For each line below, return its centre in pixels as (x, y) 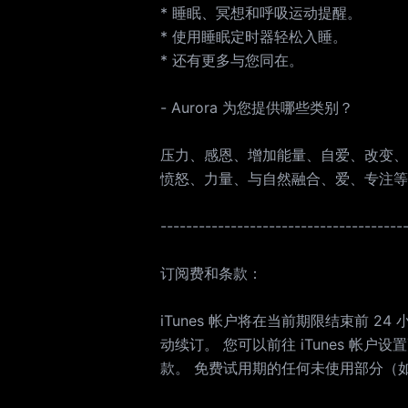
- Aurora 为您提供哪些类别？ (257, 107)
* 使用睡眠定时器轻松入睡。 (254, 36)
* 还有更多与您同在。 (232, 60)
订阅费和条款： (211, 273)
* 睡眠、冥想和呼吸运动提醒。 (261, 13)
